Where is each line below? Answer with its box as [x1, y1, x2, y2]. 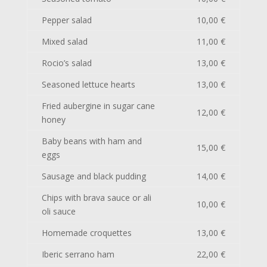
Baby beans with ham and [41, 135, 142, 147]
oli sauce [41, 206, 76, 217]
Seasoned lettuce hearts [41, 79, 135, 90]
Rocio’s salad [41, 57, 92, 69]
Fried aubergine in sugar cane [41, 100, 155, 111]
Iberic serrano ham [41, 249, 114, 260]
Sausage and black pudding [41, 170, 146, 182]
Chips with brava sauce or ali [41, 192, 151, 203]
